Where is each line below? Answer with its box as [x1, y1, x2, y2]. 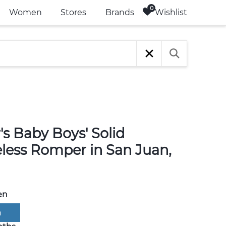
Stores [61, 8, 87, 17]
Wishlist [155, 7, 187, 17]
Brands [105, 8, 134, 17]
